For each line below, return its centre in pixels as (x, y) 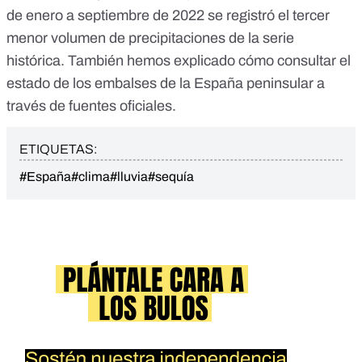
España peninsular (254, 84)
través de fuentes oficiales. (91, 106)
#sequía (171, 177)
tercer (311, 16)
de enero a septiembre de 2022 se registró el (149, 16)
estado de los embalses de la (100, 84)
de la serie (260, 38)
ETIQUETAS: (58, 149)
